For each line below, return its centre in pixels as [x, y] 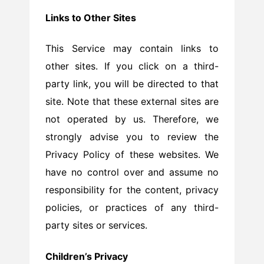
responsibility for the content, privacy [132, 190]
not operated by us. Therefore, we [132, 119]
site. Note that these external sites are [132, 102]
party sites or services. [98, 225]
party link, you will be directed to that [132, 84]
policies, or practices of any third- [132, 208]
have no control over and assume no [132, 172]
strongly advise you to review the [132, 137]
